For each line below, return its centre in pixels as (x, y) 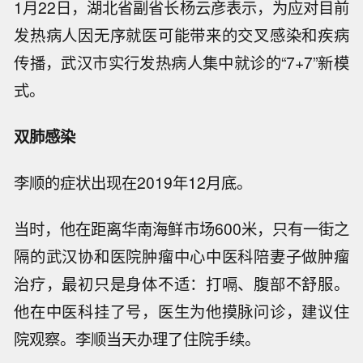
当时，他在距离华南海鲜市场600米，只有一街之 (181, 228)
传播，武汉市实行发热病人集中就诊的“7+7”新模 (181, 63)
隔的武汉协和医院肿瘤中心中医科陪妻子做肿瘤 (181, 256)
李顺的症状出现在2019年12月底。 (133, 182)
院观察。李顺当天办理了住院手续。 (137, 338)
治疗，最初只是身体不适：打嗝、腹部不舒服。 (181, 283)
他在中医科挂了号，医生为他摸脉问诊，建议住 (181, 311)
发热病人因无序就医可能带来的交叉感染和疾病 (181, 35)
